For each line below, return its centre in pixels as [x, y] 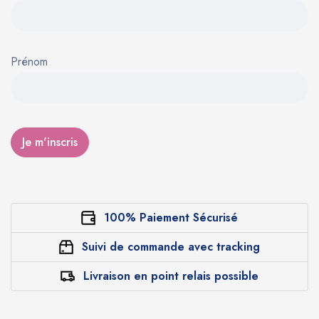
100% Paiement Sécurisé [171, 217]
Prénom [29, 61]
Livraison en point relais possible [171, 276]
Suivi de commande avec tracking [171, 246]
